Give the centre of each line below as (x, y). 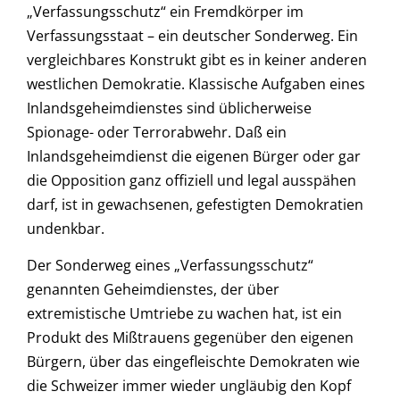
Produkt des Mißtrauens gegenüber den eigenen (190, 338)
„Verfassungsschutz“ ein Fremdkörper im (165, 12)
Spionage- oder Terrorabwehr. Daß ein (157, 133)
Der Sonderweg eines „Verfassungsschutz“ (170, 266)
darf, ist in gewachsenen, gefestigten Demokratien (195, 205)
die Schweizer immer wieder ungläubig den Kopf (189, 386)
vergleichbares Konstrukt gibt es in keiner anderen (197, 60)
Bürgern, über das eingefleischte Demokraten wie (193, 362)
